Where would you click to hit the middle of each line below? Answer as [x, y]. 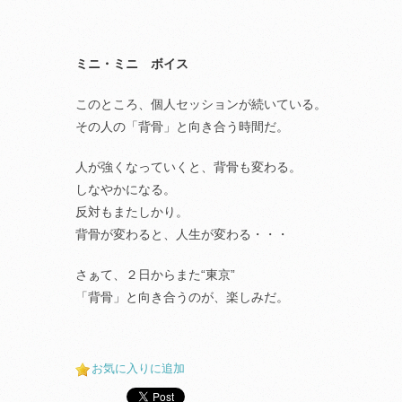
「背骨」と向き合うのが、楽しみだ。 [182, 297]
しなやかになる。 [126, 189]
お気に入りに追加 [138, 368]
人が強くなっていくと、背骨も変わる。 [188, 167]
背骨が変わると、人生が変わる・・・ [182, 234]
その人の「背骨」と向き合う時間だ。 [182, 127]
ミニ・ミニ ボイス [132, 64]
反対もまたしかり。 [132, 212]
